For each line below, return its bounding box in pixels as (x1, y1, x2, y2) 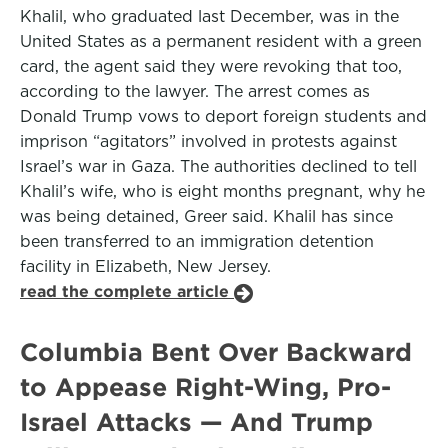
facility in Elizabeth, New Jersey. (20, 257, 271, 276)
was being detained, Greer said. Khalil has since (20, 207, 393, 226)
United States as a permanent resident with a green (20, 32, 422, 51)
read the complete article (20, 282, 234, 301)
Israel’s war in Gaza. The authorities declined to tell (20, 157, 417, 176)
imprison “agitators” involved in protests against (20, 132, 397, 151)
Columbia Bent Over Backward (20, 338, 412, 366)
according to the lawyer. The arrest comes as (20, 82, 370, 101)
